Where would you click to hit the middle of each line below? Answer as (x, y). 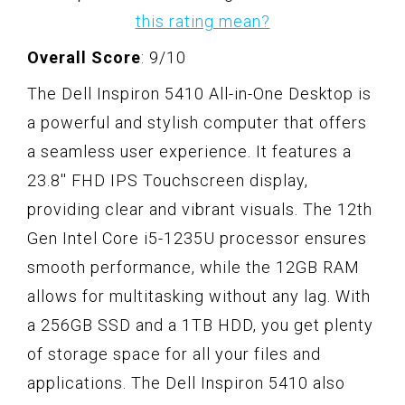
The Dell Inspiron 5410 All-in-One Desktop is (199, 93)
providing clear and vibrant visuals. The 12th (200, 209)
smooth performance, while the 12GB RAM (193, 267)
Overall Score (84, 57)
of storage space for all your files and (174, 353)
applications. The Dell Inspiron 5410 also (186, 382)
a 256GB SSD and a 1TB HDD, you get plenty (200, 325)
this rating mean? (202, 21)
